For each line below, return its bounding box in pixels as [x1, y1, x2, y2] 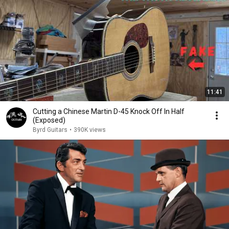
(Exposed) [33, 116, 65, 124]
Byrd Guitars [33, 126, 67, 133]
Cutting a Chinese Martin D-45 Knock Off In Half [33, 107, 185, 116]
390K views [74, 126, 106, 133]
